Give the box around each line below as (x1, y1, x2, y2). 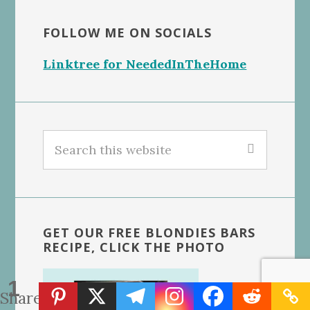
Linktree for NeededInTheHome (43, 56, 247, 73)
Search (42, 131, 84, 148)
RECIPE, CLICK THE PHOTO (43, 239, 226, 256)
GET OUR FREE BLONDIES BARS (43, 224, 256, 241)
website (42, 172, 89, 188)
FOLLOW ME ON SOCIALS (43, 24, 212, 42)
